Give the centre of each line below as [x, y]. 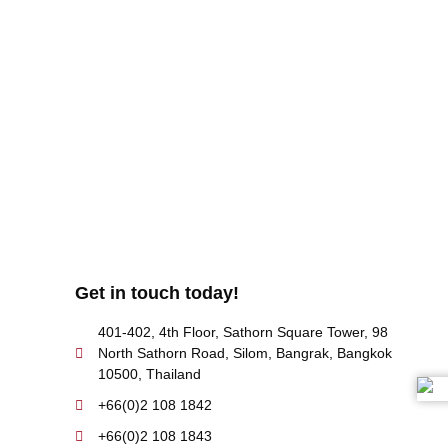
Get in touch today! [157, 293]
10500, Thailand [149, 374]
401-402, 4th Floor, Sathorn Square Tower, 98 [242, 332]
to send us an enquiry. [252, 64]
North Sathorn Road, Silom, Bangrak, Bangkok [244, 353]
